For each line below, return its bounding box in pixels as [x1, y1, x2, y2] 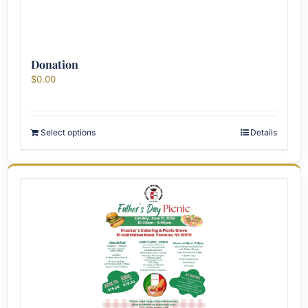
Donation [31, 57, 78, 71]
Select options [41, 127, 96, 137]
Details [250, 127, 277, 137]
